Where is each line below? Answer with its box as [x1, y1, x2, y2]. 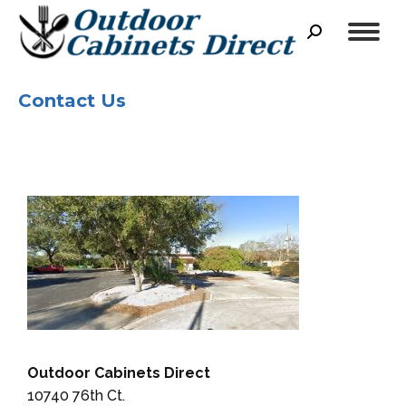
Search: [306, 26, 356, 44]
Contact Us [18, 89, 126, 111]
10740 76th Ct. [27, 386, 125, 404]
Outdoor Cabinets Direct [27, 363, 210, 382]
